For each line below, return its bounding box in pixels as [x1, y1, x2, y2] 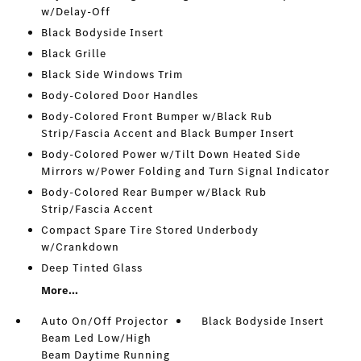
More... [40, 283, 78, 299]
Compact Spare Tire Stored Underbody [40, 222, 259, 239]
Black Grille [40, 46, 106, 62]
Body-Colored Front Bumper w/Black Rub [40, 109, 272, 125]
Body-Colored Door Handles [40, 88, 198, 104]
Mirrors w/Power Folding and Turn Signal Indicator [40, 164, 330, 180]
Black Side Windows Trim [40, 67, 183, 83]
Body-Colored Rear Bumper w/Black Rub [40, 185, 267, 201]
